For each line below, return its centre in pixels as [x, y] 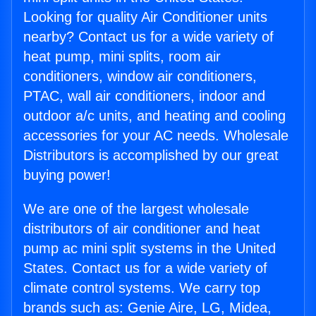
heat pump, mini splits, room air [122, 57]
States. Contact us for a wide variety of [145, 268]
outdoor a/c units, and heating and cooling [154, 116]
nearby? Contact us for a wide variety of [148, 37]
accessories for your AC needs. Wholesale [156, 136]
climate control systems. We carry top [142, 288]
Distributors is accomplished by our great [151, 156]
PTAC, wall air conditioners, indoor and [144, 96]
